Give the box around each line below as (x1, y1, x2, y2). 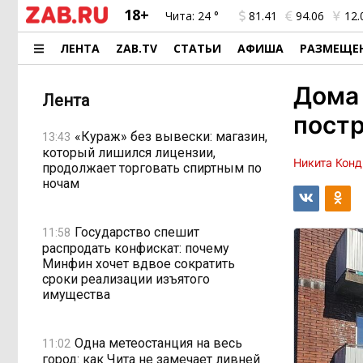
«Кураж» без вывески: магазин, (75, 128, 267, 144)
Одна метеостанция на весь (75, 335, 242, 351)
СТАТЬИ (173, 41, 222, 56)
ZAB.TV (116, 41, 158, 56)
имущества (42, 287, 110, 302)
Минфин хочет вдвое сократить (42, 256, 235, 271)
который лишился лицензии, (42, 145, 216, 160)
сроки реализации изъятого (42, 271, 210, 287)
